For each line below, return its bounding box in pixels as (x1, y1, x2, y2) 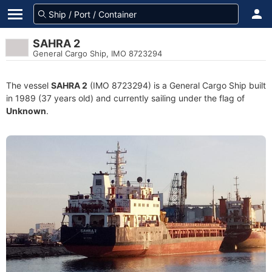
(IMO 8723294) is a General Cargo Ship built (87, 80, 266, 90)
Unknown (6, 106, 46, 116)
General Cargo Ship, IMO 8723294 (33, 49, 162, 58)
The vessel (6, 80, 51, 90)
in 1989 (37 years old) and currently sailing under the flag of (6, 93, 245, 103)
